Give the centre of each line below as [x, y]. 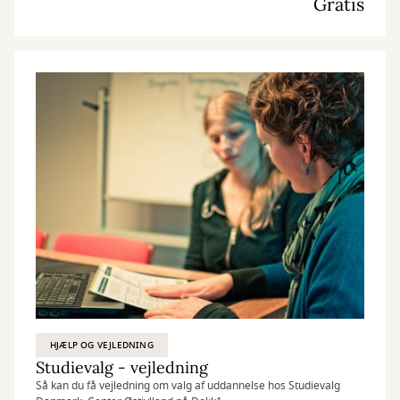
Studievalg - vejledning [122, 367]
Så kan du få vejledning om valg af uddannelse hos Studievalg [188, 386]
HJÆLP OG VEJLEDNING [102, 345]
